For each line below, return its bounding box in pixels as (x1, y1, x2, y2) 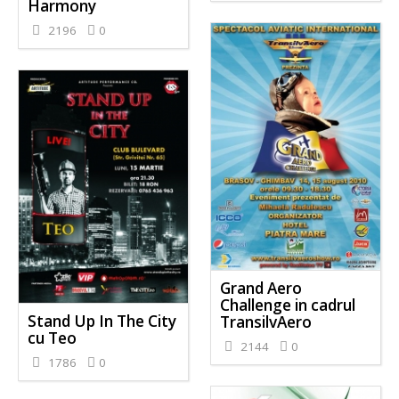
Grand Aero (219, 277, 302, 298)
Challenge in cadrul (219, 294, 355, 315)
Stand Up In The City (28, 310, 177, 331)
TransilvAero (219, 311, 312, 332)
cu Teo (28, 327, 77, 348)
